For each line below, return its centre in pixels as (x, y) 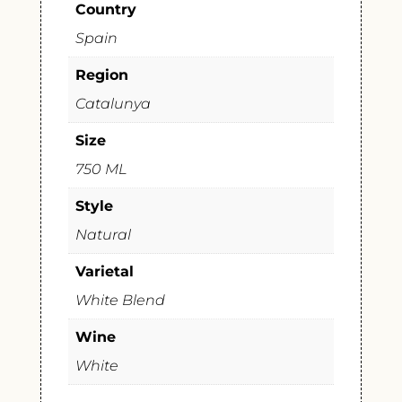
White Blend (120, 301)
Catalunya (113, 104)
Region (101, 75)
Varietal (104, 272)
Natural (103, 235)
